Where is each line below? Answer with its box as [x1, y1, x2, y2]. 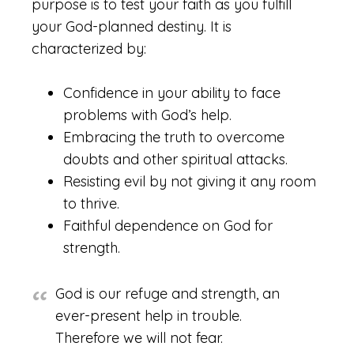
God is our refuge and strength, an [55, 284, 280, 303]
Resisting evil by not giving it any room [63, 172, 316, 190]
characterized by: [32, 40, 146, 58]
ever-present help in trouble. [55, 307, 242, 325]
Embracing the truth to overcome [63, 128, 284, 146]
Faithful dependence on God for [63, 217, 273, 235]
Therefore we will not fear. [55, 329, 223, 347]
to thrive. [63, 194, 119, 213]
